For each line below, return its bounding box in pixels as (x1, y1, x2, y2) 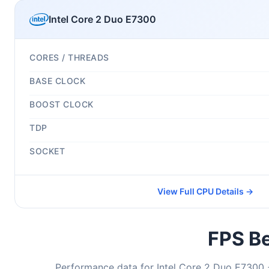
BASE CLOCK (29, 76, 85, 86)
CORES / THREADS (29, 52, 109, 62)
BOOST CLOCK (29, 99, 94, 109)
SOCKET (29, 146, 65, 156)
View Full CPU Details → (157, 186, 253, 196)
